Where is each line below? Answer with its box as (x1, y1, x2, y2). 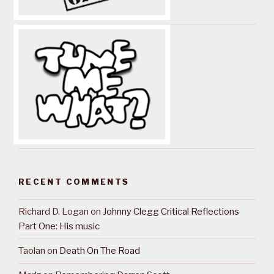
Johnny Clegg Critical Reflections (103, 206, 239, 218)
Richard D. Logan (18, 206, 89, 218)
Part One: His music (18, 221, 100, 232)
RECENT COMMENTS (18, 177, 130, 187)
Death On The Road (59, 245, 140, 257)
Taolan (18, 245, 45, 257)
